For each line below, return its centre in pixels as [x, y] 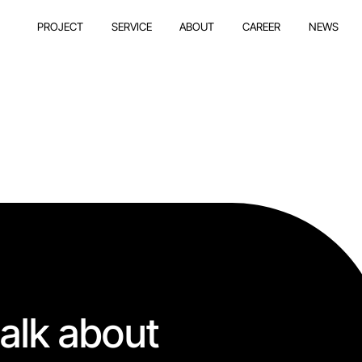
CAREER [262, 26]
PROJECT [60, 26]
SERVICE [131, 26]
